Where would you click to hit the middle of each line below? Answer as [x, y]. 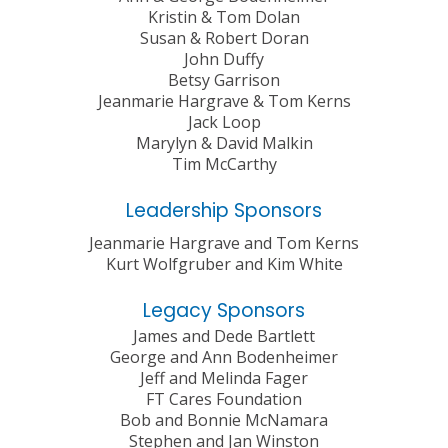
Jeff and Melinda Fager [224, 378]
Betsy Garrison [224, 80]
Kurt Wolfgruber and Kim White [224, 264]
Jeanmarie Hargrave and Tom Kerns [224, 243]
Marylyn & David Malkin [224, 143]
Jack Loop [224, 122]
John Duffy [224, 59]
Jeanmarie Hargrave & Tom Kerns [224, 101]
